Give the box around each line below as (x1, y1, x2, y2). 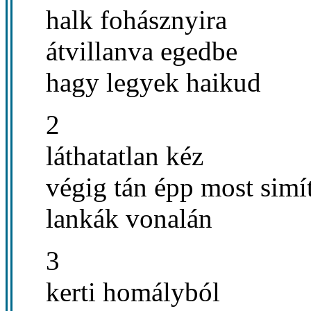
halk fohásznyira (46, 4, 227, 35)
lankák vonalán (46, 203, 212, 233)
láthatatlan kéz (46, 140, 203, 171)
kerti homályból (46, 276, 220, 307)
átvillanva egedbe (46, 35, 237, 66)
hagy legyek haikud (46, 67, 261, 97)
